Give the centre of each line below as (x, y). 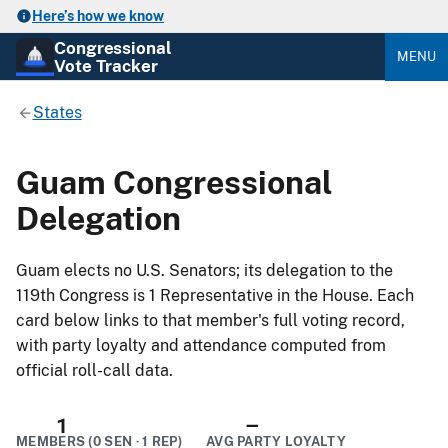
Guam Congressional (174, 182)
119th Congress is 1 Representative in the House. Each (215, 296)
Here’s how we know (98, 16)
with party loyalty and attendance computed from (201, 346)
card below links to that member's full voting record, (210, 321)
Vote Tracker (106, 65)
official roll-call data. (94, 371)
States (57, 112)
